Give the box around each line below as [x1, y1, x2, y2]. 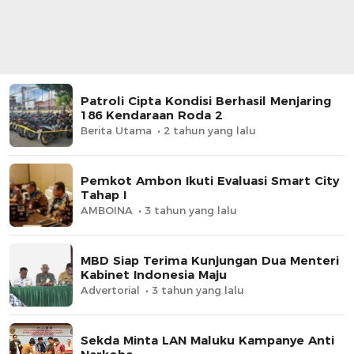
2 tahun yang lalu [164, 123, 256, 137]
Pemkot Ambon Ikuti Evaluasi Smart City [81, 172, 339, 188]
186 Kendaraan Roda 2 [81, 107, 222, 122]
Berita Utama [81, 123, 152, 137]
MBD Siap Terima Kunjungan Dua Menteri [81, 252, 339, 268]
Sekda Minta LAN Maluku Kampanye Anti [81, 332, 334, 348]
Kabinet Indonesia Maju [81, 266, 227, 282]
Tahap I [81, 186, 126, 202]
